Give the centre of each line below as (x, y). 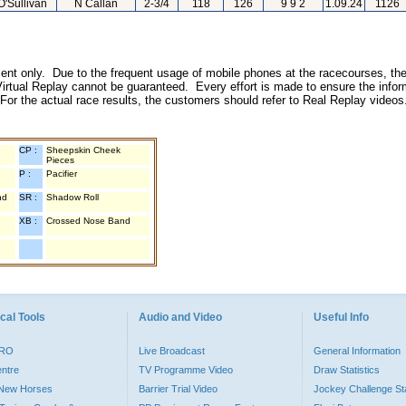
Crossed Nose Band (88, 221)
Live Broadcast (172, 351)
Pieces (60, 160)
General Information (357, 351)
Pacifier (62, 174)
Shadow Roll (72, 197)
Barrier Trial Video (178, 389)
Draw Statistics (347, 370)
